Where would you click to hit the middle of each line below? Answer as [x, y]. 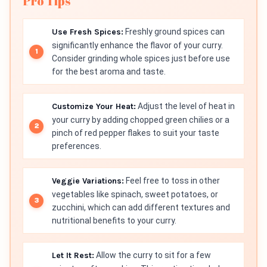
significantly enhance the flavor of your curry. [137, 46]
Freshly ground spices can [174, 32]
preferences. [77, 146]
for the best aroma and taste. [109, 72]
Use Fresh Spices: [88, 32]
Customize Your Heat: [94, 107]
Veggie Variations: [88, 181]
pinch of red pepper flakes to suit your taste [136, 133]
